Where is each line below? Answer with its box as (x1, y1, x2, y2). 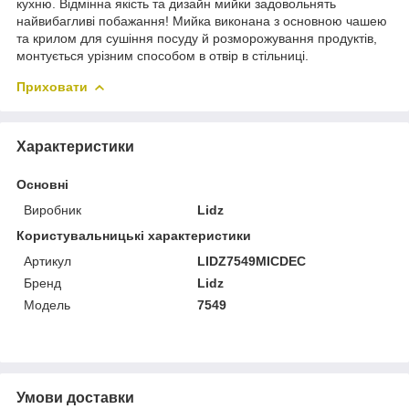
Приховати (16, 79, 88, 94)
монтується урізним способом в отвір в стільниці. (16, 47, 309, 63)
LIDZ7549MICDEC (197, 253, 307, 268)
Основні (16, 176, 68, 192)
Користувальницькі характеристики (16, 227, 251, 243)
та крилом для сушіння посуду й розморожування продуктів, (16, 30, 377, 46)
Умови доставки (16, 389, 134, 405)
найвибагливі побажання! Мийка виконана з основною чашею (16, 13, 387, 28)
